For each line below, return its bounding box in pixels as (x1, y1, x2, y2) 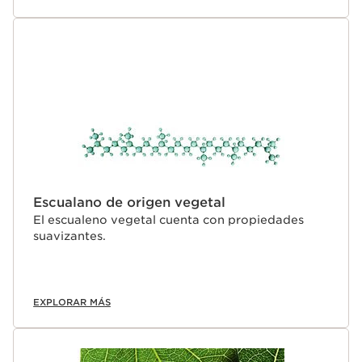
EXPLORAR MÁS (33, 297, 111, 309)
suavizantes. (33, 229, 106, 243)
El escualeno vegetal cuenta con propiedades (33, 213, 304, 227)
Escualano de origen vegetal (33, 195, 225, 211)
